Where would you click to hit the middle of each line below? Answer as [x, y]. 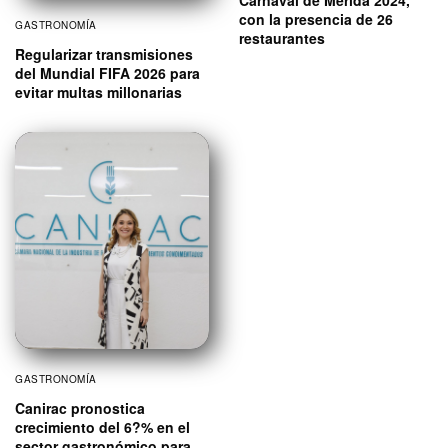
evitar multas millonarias [98, 92]
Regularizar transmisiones [104, 54]
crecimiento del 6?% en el [102, 426]
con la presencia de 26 [316, 18]
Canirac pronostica [80, 407]
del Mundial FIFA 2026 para [107, 73]
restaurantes [282, 37]
